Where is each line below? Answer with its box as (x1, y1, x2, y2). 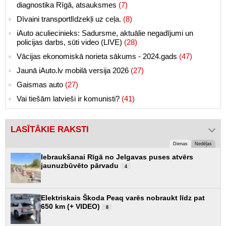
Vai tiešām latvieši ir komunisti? (17, 94, 122, 103)
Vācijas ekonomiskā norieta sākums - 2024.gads (17, 51, 179, 61)
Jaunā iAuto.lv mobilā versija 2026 (17, 66, 131, 75)
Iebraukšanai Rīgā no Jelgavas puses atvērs (41, 152, 193, 161)
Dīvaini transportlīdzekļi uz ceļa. (17, 14, 123, 23)
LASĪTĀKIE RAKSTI (11, 124, 89, 134)
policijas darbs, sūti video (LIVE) (17, 37, 124, 46)
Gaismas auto (17, 80, 65, 89)
